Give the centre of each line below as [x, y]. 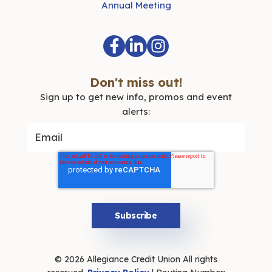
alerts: [136, 111]
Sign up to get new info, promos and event [136, 97]
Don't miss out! [136, 82]
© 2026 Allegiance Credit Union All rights [136, 260]
